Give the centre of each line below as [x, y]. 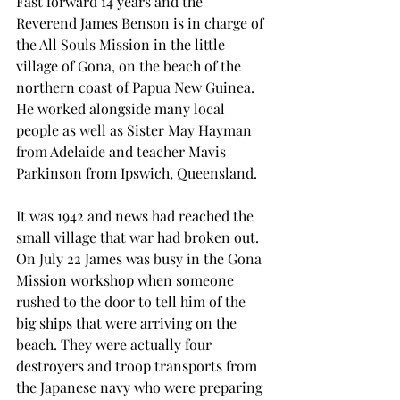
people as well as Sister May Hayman [136, 130]
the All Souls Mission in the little [122, 45]
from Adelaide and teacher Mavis [123, 152]
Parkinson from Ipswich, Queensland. [137, 173]
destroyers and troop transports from [138, 366]
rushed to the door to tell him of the [133, 302]
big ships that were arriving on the [128, 323]
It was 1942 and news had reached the [137, 216]
